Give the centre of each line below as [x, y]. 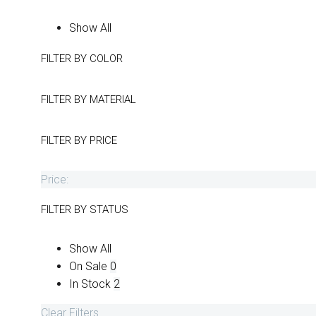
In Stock [90, 284]
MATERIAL [113, 100]
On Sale [88, 267]
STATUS [109, 210]
